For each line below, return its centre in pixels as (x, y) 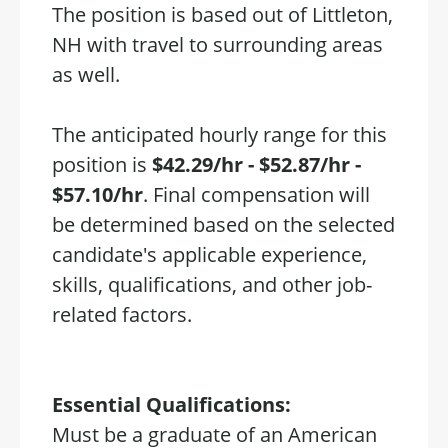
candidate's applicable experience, (209, 254)
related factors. (122, 314)
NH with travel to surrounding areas (217, 44)
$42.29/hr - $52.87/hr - (256, 164)
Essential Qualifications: (174, 404)
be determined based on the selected (223, 224)
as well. (88, 74)
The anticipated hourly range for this (219, 134)
